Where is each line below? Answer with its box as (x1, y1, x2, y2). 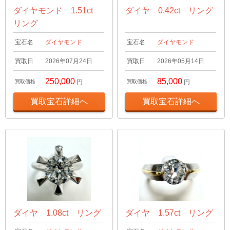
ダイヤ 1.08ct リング (13, 208, 101, 217)
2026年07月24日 (45, 57, 92, 65)
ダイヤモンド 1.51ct (13, 6, 101, 15)
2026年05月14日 (157, 57, 205, 65)
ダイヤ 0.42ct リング (125, 6, 214, 15)
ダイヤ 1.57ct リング (125, 208, 214, 217)
